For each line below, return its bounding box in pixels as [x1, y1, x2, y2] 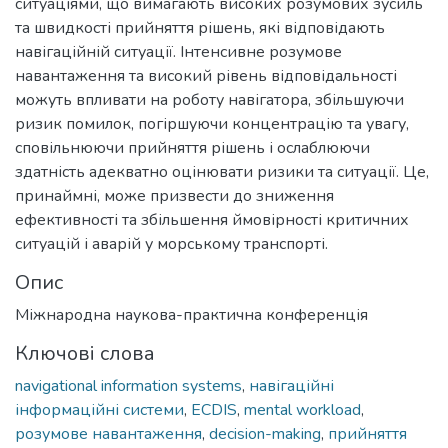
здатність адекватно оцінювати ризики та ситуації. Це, [15, 160, 429, 183]
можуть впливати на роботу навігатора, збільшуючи [15, 88, 404, 111]
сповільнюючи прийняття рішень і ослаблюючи [15, 136, 370, 159]
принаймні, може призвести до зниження [15, 184, 334, 207]
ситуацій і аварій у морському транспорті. [15, 232, 328, 255]
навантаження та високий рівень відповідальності [15, 64, 397, 87]
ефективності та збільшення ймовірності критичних [15, 208, 409, 231]
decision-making [209, 422, 321, 445]
